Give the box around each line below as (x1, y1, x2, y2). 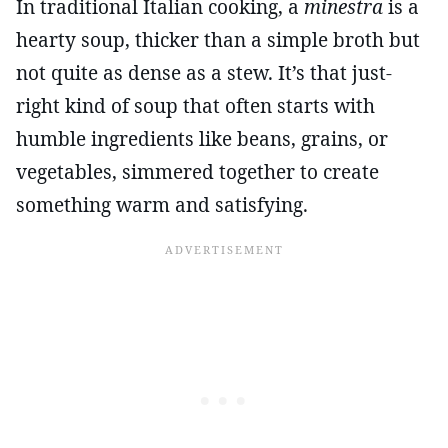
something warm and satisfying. (16, 191, 308, 218)
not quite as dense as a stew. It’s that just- (16, 59, 392, 86)
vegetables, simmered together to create (16, 158, 379, 185)
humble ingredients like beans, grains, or (16, 125, 388, 152)
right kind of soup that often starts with (16, 92, 375, 119)
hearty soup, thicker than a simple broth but (16, 26, 420, 53)
